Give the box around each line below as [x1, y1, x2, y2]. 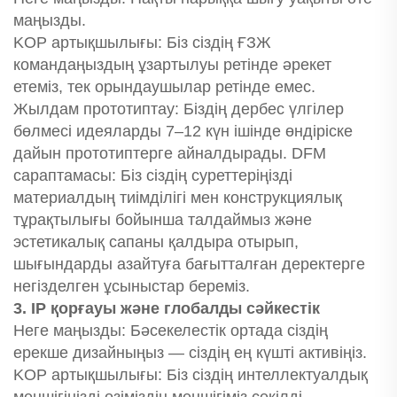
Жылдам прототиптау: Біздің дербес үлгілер [13, 100, 344, 119]
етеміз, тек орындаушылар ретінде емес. [13, 78, 315, 97]
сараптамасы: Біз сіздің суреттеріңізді [13, 167, 292, 185]
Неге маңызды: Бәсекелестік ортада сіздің [13, 322, 328, 340]
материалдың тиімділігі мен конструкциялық [13, 189, 342, 207]
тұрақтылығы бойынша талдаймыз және [13, 211, 312, 230]
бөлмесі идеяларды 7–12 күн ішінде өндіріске [13, 122, 353, 141]
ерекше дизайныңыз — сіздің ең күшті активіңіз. [13, 344, 367, 362]
